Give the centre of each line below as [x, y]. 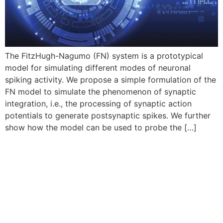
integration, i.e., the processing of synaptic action [98, 104]
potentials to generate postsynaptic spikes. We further [108, 116]
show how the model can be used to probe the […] [101, 128]
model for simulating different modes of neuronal [98, 68]
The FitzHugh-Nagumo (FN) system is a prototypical [104, 56]
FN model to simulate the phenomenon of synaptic [101, 92]
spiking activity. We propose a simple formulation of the [111, 80]
